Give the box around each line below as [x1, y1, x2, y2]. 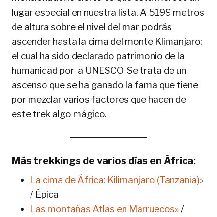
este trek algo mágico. [12, 108, 107, 120]
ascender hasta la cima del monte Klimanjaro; [12, 36, 202, 47]
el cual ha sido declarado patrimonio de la [12, 50, 185, 62]
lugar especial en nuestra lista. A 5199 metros [12, 7, 204, 18]
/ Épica [30, 189, 59, 201]
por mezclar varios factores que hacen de [12, 94, 186, 106]
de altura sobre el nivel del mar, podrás [12, 21, 172, 33]
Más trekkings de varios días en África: [12, 155, 196, 167]
